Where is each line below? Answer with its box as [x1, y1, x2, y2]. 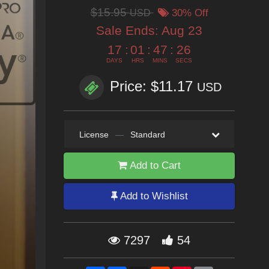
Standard [130, 130, 165, 139]
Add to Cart [127, 160, 181, 171]
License [79, 130, 109, 139]
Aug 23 [162, 23, 202, 37]
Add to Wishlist [117, 190, 188, 202]
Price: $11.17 [110, 78, 197, 95]
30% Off [168, 7, 208, 19]
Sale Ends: [96, 23, 162, 37]
